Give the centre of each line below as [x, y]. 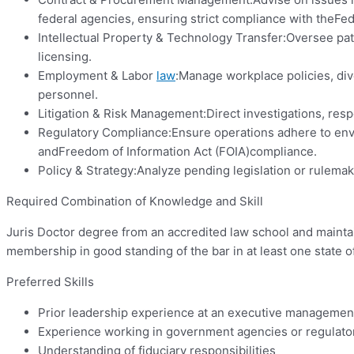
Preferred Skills [50, 282]
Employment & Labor [97, 76]
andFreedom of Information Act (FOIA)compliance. [177, 152]
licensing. [65, 57]
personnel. [68, 95]
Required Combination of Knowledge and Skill [135, 201]
